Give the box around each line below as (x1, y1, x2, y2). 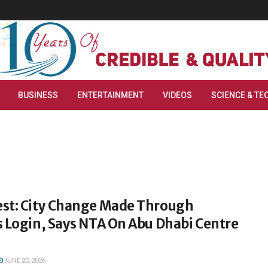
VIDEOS (163, 90, 192, 100)
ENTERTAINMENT (77, 90, 144, 100)
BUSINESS (18, 90, 58, 100)
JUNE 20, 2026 (3, 256, 45, 264)
